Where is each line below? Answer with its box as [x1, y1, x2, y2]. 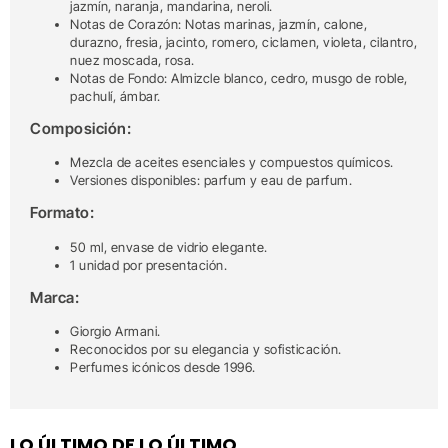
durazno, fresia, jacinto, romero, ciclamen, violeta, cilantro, [70, 33, 417, 50]
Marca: [30, 287, 79, 307]
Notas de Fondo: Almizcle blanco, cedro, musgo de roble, [70, 69, 408, 86]
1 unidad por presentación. [70, 256, 227, 273]
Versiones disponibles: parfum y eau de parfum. [70, 172, 352, 189]
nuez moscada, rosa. [70, 51, 195, 68]
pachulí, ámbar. [70, 87, 161, 104]
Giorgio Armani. [70, 323, 161, 340]
